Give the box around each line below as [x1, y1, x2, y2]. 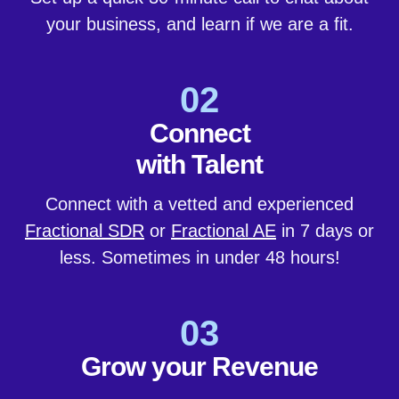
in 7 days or [276, 221, 374, 241]
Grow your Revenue [81, 352, 318, 382]
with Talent [136, 150, 263, 180]
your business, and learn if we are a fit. [45, 14, 354, 35]
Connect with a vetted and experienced [45, 194, 354, 215]
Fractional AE [171, 221, 276, 241]
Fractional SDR [25, 221, 144, 241]
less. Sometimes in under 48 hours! [59, 248, 340, 268]
